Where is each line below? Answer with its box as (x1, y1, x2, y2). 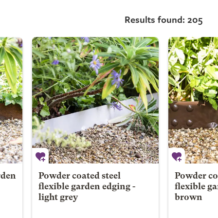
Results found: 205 (125, 13, 202, 26)
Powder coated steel (38, 172, 121, 181)
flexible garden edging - (38, 183, 135, 191)
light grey (38, 194, 78, 202)
